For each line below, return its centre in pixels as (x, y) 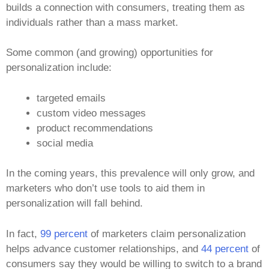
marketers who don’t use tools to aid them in (105, 189)
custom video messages (91, 113)
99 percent (64, 234)
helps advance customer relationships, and (104, 249)
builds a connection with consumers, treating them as (125, 7)
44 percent (225, 249)
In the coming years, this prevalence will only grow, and (130, 174)
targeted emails (71, 98)
